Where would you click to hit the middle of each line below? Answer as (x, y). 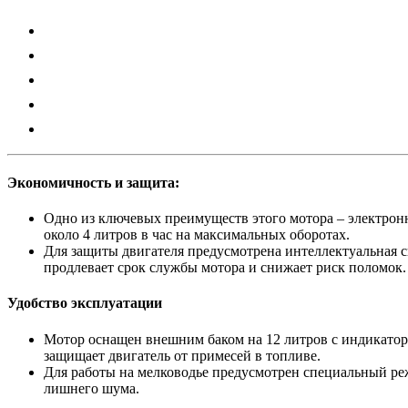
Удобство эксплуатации (85, 303)
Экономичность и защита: (93, 182)
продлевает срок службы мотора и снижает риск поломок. (225, 268)
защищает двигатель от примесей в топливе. (182, 355)
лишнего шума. (92, 388)
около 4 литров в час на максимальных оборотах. (197, 235)
